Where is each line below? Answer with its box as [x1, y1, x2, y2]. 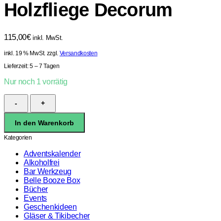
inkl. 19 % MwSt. [4, 49, 45, 57]
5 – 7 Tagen [30, 62, 60, 70]
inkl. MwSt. [33, 34, 63, 41]
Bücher [24, 185, 48, 194]
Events [24, 194, 47, 203]
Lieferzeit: [4, 62, 30, 70]
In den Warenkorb [15, 118, 74, 127]
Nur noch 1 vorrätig [4, 77, 68, 86]
